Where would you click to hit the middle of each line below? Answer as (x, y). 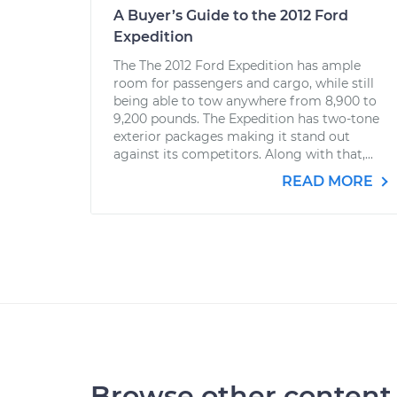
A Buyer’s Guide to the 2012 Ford (231, 16)
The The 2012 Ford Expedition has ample (237, 66)
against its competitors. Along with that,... (243, 154)
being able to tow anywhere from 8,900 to (245, 101)
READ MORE (329, 181)
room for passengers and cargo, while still (244, 83)
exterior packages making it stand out (232, 136)
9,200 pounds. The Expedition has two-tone (246, 119)
